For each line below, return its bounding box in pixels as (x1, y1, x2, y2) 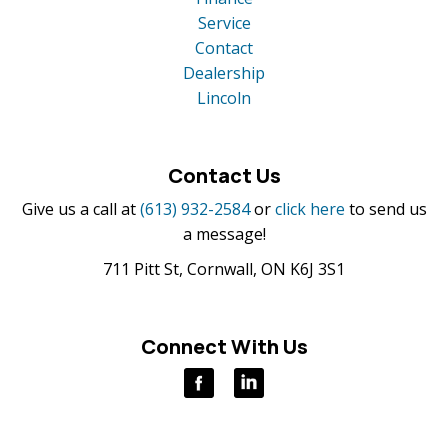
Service (197, 12, 251, 34)
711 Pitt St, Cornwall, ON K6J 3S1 (103, 258, 345, 280)
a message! (182, 223, 266, 245)
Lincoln (197, 87, 251, 109)
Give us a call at (21, 198, 136, 220)
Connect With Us (140, 333, 308, 360)
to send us (344, 198, 427, 220)
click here (274, 198, 345, 220)
